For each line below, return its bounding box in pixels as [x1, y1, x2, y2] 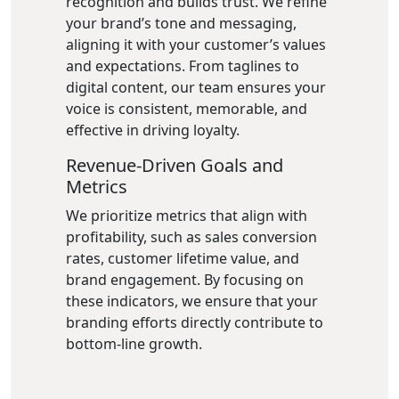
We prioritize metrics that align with [66, 206, 307, 225]
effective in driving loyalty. [66, 120, 240, 140]
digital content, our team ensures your [66, 77, 326, 97]
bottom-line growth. [66, 334, 202, 354]
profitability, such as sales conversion [66, 227, 317, 247]
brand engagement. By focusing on [66, 270, 304, 289]
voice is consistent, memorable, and [66, 99, 307, 118]
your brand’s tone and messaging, [66, 13, 297, 33]
